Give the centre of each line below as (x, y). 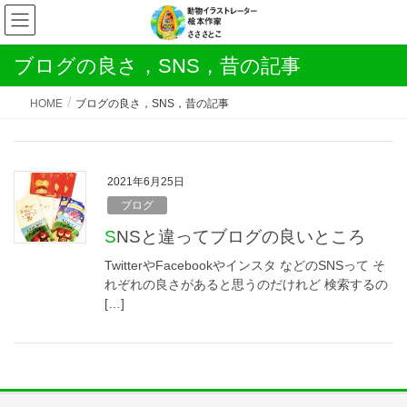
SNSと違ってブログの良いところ (241, 236)
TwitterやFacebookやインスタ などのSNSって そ (245, 266)
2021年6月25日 (146, 182)
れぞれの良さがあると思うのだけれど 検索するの (246, 285)
